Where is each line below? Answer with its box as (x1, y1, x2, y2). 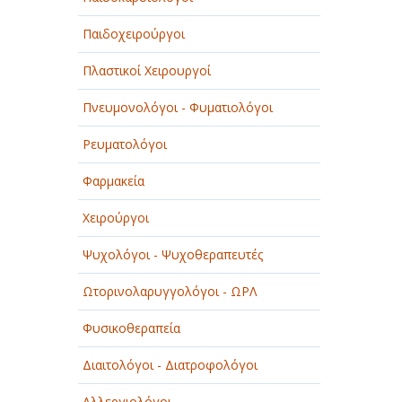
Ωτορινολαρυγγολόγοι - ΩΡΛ (83, 283, 257, 300)
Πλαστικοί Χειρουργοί (83, 62, 211, 79)
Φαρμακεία (83, 172, 144, 189)
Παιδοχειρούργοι (83, 25, 185, 42)
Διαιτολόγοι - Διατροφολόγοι (83, 356, 258, 373)
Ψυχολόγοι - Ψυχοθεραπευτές (83, 246, 263, 263)
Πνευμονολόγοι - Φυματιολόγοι (83, 99, 273, 116)
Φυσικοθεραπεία (83, 319, 180, 336)
